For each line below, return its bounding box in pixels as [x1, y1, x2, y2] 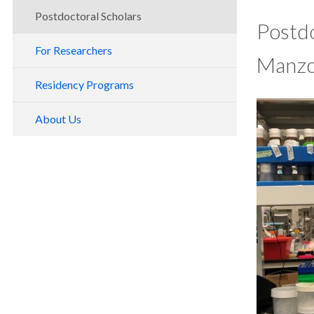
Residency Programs [35, 78, 134, 92]
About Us [35, 112, 81, 126]
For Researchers [35, 43, 112, 57]
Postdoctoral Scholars [35, 9, 142, 23]
